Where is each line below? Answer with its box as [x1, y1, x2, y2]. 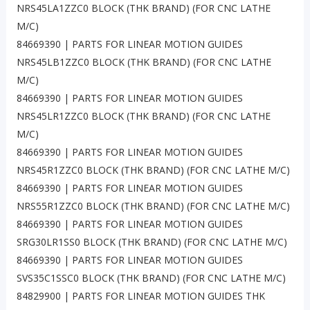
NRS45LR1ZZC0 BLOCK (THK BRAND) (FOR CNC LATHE [16, 109, 271, 123]
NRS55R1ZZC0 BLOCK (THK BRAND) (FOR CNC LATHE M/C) [16, 199, 290, 213]
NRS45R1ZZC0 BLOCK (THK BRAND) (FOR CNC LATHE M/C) [16, 163, 290, 177]
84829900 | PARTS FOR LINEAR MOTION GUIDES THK [16, 289, 265, 303]
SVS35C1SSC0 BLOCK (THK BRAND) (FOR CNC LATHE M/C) [16, 271, 286, 285]
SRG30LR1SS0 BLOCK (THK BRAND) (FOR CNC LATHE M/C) [16, 235, 287, 249]
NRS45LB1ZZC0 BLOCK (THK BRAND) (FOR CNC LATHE [16, 55, 271, 69]
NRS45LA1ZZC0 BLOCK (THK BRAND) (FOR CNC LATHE [16, 1, 271, 15]
